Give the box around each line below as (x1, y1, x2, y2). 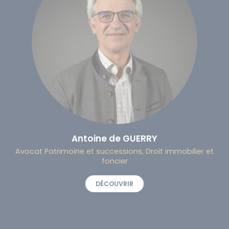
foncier (101, 155, 128, 166)
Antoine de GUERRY (72, 132, 157, 145)
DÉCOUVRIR (96, 179, 133, 188)
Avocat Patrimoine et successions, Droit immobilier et (15, 146, 214, 156)
